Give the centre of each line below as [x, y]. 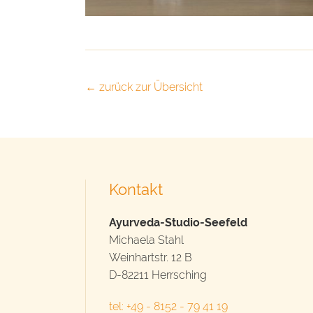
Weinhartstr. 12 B [151, 258]
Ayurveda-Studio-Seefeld [178, 223]
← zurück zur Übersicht [144, 87]
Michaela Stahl [146, 240]
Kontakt [136, 190]
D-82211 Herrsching [158, 275]
